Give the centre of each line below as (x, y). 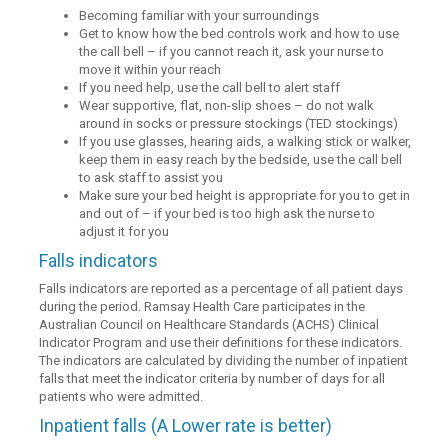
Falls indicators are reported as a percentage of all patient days (221, 288)
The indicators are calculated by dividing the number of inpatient (224, 360)
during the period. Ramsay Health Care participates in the (202, 306)
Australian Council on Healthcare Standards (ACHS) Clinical (209, 324)
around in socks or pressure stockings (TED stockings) (239, 123)
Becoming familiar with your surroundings (199, 15)
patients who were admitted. (121, 396)
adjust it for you (124, 231)
